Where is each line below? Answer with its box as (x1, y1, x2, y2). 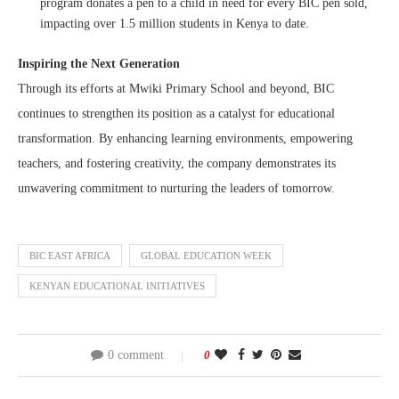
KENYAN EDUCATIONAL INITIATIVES (29, 281, 205, 292)
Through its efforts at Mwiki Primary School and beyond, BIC (18, 82, 334, 96)
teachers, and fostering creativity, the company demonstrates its (18, 157, 336, 171)
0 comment (108, 348, 164, 362)
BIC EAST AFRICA (29, 250, 110, 262)
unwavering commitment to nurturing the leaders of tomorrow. (18, 182, 335, 196)
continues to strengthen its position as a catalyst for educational (18, 107, 335, 121)
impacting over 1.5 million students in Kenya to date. (40, 17, 309, 31)
